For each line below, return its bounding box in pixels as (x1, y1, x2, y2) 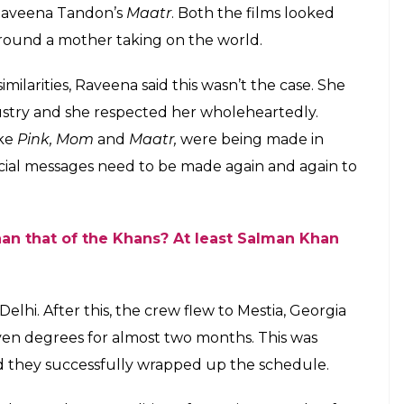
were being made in (180, 130, 324, 148)
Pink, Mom (17, 130, 97, 148)
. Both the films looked (171, 4, 335, 22)
